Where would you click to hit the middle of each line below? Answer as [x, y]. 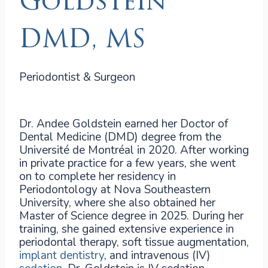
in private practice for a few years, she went [127, 163]
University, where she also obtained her [117, 203]
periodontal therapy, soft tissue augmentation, [134, 242]
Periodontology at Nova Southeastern [115, 190]
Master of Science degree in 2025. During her [131, 216]
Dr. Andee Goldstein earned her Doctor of [124, 124]
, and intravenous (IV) [157, 255]
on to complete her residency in [98, 176]
